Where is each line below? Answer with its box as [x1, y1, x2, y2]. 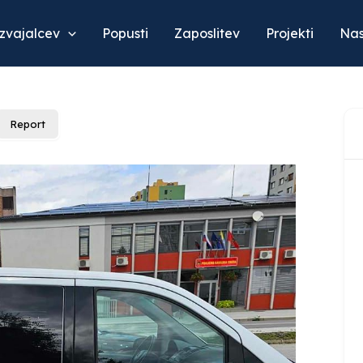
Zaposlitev [174, 25, 240, 41]
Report [10, 117, 45, 130]
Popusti [102, 25, 148, 41]
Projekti [266, 25, 314, 41]
